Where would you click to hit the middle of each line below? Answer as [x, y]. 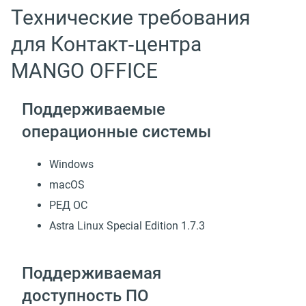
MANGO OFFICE [84, 70]
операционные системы [116, 132]
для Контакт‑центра [106, 44]
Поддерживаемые [94, 110]
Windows [71, 165]
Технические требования [130, 17]
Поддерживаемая [92, 274]
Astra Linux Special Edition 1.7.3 [127, 226]
